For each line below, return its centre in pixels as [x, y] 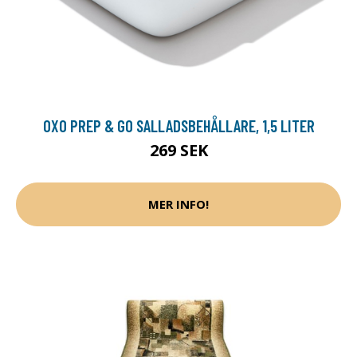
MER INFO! [178, 204]
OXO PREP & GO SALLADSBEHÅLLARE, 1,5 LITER [178, 125]
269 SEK [178, 150]
